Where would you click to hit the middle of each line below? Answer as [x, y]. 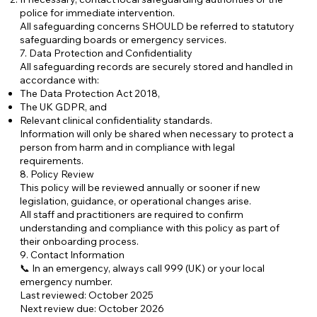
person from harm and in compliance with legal [128, 147]
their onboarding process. [80, 241]
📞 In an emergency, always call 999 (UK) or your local [143, 268]
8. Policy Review [57, 174]
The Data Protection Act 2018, [90, 93]
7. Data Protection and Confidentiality [106, 53]
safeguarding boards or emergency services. [123, 39]
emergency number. [67, 281]
